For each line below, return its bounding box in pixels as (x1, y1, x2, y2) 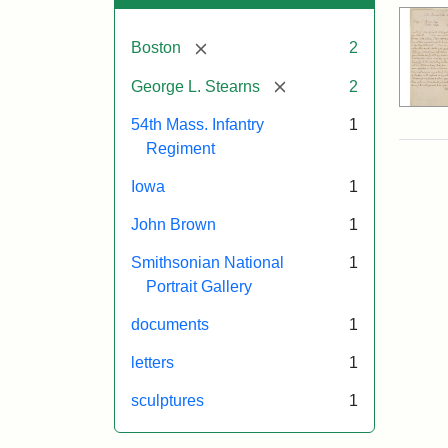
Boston (131, 38, 181, 56)
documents (131, 316, 209, 334)
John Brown (131, 216, 216, 234)
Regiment (146, 140, 215, 158)
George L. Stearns (131, 77, 260, 95)
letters (131, 354, 174, 372)
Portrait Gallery (146, 278, 252, 296)
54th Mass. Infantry (131, 116, 264, 134)
